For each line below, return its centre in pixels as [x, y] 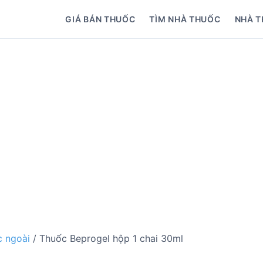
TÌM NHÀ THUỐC [185, 19]
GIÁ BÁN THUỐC [100, 19]
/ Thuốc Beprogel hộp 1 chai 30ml [107, 238]
